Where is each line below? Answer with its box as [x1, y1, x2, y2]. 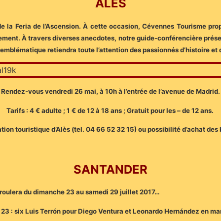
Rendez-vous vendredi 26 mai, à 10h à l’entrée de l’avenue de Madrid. [1, 87, 220, 96]
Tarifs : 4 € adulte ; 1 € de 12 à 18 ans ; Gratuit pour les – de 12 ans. [6, 106, 215, 114]
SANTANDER [74, 162, 147, 177]
